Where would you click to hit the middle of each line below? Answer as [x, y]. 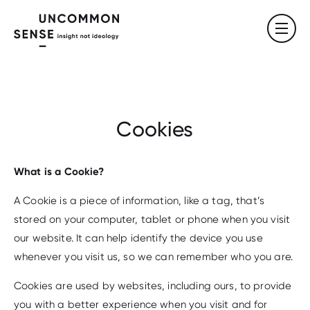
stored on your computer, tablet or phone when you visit [152, 219]
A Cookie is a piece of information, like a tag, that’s [139, 201]
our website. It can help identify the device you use [138, 238]
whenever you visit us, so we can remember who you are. [154, 257]
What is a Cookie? [59, 171]
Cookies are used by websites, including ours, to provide [153, 286]
